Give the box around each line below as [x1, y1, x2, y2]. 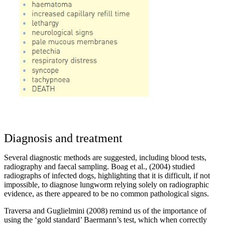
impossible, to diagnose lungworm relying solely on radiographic [4, 180, 209, 189]
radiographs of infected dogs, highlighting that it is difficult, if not [4, 171, 210, 180]
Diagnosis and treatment [4, 131, 123, 145]
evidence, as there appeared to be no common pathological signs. [4, 189, 209, 198]
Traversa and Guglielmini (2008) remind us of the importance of [4, 206, 206, 215]
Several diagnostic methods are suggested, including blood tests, [4, 153, 206, 162]
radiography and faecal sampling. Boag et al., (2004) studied [4, 162, 195, 171]
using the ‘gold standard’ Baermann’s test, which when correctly [4, 215, 207, 224]
